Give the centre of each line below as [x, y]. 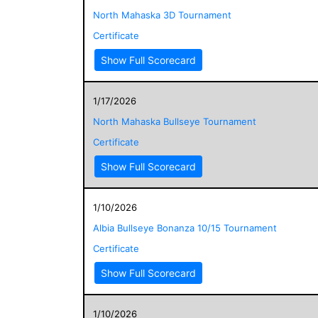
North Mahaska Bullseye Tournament [175, 121]
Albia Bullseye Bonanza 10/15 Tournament [185, 227]
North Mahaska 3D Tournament [162, 15]
